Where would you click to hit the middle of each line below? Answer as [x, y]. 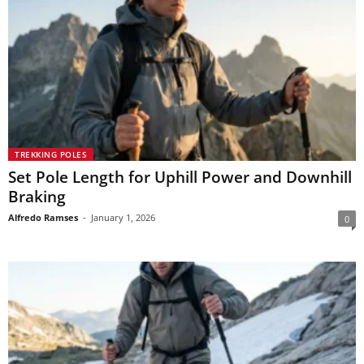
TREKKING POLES [51, 154]
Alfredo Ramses [43, 217]
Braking [37, 196]
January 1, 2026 [123, 217]
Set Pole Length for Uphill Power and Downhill [180, 177]
